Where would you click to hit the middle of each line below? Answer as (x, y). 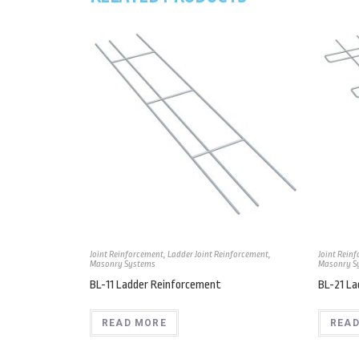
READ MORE (134, 323)
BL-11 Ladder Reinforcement (155, 285)
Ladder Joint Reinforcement (218, 255)
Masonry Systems (123, 264)
